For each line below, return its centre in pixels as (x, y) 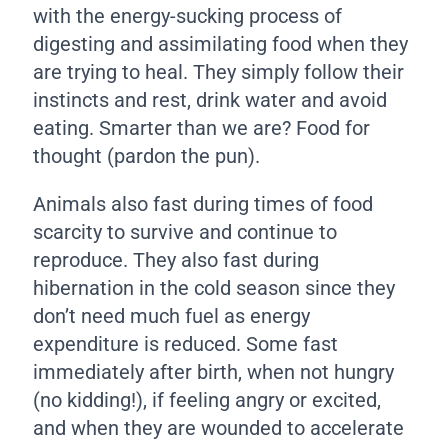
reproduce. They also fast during (176, 260)
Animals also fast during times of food (203, 204)
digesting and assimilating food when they (221, 44)
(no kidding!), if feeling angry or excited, (207, 400)
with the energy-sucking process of (188, 16)
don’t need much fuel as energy (172, 316)
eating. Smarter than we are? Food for (202, 128)
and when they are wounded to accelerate (219, 428)
